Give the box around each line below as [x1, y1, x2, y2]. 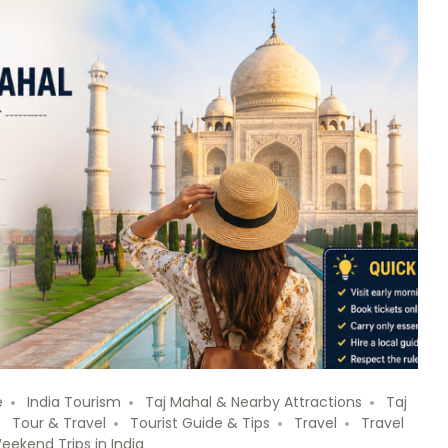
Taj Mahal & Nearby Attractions [145, 392, 362, 413]
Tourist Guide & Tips [130, 413, 270, 434]
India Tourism [27, 392, 121, 413]
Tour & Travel [12, 413, 106, 434]
